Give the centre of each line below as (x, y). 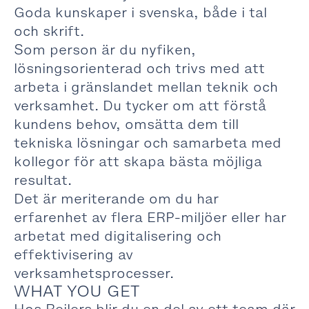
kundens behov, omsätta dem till (126, 124)
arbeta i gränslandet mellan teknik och (146, 87)
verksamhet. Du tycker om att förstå (140, 106)
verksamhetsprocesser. (94, 273)
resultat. (43, 180)
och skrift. (49, 31)
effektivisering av (73, 255)
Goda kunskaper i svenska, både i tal (140, 12)
